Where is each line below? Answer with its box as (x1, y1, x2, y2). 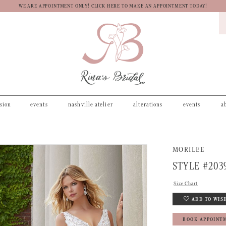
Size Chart (174, 180, 198, 188)
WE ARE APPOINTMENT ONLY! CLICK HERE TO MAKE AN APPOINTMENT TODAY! (18, 3, 208, 10)
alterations (133, 100, 163, 108)
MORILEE (172, 144, 205, 154)
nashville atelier (68, 100, 113, 108)
